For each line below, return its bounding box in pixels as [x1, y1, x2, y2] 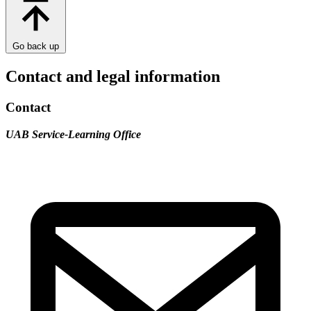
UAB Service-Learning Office [6, 128, 141, 140]
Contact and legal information [6, 67, 220, 86]
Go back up [12, 41, 59, 52]
